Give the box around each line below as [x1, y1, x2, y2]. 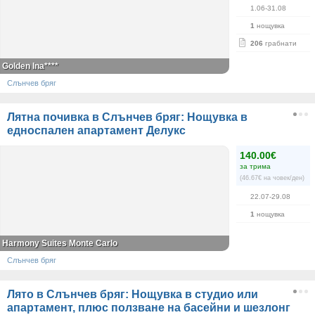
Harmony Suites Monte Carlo [2, 238, 117, 248]
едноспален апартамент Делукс [7, 124, 186, 136]
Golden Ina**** [2, 61, 58, 71]
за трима [240, 162, 271, 170]
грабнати [263, 39, 297, 47]
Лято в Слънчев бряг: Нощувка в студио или [7, 288, 258, 300]
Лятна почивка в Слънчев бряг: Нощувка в [7, 111, 247, 123]
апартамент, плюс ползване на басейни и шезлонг [7, 302, 290, 314]
